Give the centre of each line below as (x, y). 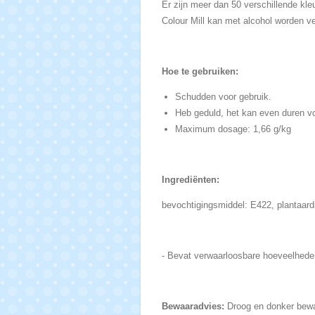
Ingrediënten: (190, 180)
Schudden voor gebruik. (223, 97)
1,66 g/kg (272, 129)
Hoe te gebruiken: (200, 72)
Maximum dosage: (214, 129)
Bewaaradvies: (193, 307)
